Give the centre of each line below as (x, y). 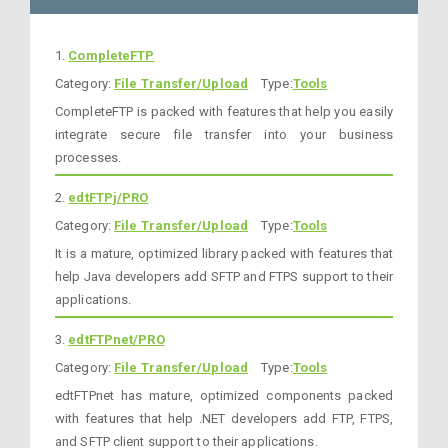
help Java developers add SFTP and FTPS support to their (224, 276)
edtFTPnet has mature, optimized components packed (224, 395)
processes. (88, 157)
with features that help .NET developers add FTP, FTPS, (224, 418)
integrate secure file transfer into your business (224, 134)
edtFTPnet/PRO (116, 339)
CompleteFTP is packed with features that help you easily (224, 111)
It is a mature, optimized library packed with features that (224, 253)
